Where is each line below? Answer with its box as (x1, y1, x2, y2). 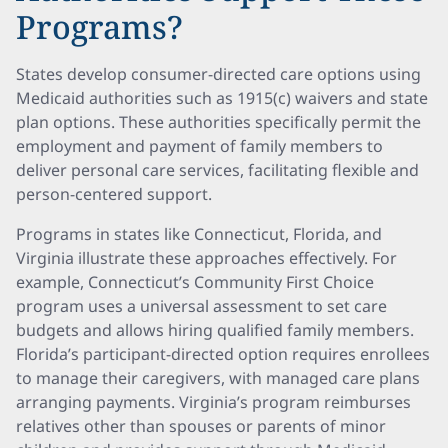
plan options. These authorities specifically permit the (16, 111, 421, 133)
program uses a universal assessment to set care (16, 295, 387, 317)
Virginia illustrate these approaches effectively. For (16, 247, 397, 269)
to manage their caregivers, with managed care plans (16, 367, 420, 389)
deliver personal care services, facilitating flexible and (16, 159, 419, 181)
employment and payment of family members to (16, 135, 383, 157)
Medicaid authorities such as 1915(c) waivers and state (16, 87, 428, 109)
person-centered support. (16, 183, 212, 205)
